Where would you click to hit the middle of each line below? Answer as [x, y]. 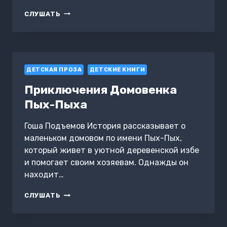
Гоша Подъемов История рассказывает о [105, 126]
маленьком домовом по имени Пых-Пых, [103, 138]
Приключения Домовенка [101, 90]
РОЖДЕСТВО [85, 12]
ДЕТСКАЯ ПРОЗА [54, 69]
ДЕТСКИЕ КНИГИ [117, 69]
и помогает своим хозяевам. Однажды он [106, 163]
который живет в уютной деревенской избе [112, 150]
